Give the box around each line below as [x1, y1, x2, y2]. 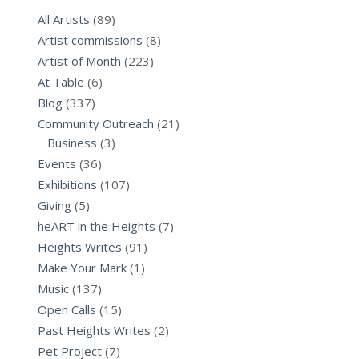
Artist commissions [38, 32, 143, 48]
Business [47, 135, 97, 151]
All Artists [38, 11, 90, 27]
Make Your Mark [38, 260, 127, 276]
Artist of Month [38, 53, 121, 69]
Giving [38, 197, 71, 213]
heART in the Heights [38, 218, 155, 234]
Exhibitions [38, 176, 97, 192]
